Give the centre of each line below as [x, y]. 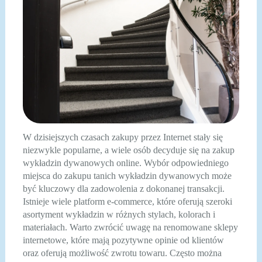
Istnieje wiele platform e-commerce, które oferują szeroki [127, 201]
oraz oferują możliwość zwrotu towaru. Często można [122, 253]
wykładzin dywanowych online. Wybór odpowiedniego [125, 163]
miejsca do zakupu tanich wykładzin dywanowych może [127, 175]
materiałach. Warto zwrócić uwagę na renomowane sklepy [130, 227]
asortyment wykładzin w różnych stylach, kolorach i [119, 214]
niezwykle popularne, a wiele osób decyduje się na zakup [128, 150]
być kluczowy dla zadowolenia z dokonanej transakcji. [123, 188]
